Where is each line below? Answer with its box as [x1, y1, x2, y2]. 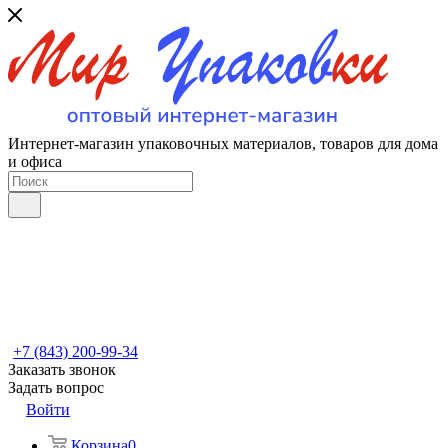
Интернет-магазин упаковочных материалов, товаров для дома [8, 135, 438, 152]
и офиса [8, 153, 62, 170]
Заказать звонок [8, 361, 116, 378]
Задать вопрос [8, 379, 104, 396]
